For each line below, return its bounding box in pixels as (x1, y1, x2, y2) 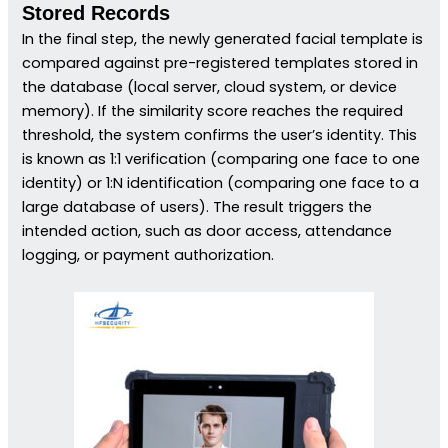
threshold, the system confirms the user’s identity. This (22, 124, 418, 145)
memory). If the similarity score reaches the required (22, 100, 404, 121)
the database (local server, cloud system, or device (22, 76, 398, 97)
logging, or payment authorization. (22, 244, 275, 265)
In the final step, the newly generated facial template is (22, 28, 424, 49)
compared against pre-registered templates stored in (22, 52, 419, 73)
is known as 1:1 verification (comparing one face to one (22, 148, 421, 169)
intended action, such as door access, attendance (22, 220, 393, 241)
